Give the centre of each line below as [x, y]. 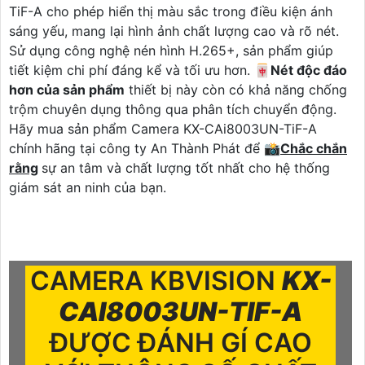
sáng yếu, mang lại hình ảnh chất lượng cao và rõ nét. [174, 31]
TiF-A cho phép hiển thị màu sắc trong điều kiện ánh [171, 11]
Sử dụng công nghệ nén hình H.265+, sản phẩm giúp [171, 50]
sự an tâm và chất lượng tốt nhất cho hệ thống [186, 167]
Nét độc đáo [309, 70]
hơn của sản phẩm [67, 89]
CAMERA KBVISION [156, 280]
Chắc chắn [314, 148]
